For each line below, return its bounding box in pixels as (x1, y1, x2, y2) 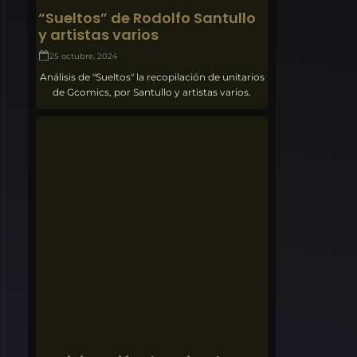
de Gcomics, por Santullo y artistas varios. (53, 85, 252, 98)
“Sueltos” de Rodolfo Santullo (38, 7, 257, 28)
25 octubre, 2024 (49, 50, 119, 61)
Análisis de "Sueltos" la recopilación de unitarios (39, 70, 265, 83)
